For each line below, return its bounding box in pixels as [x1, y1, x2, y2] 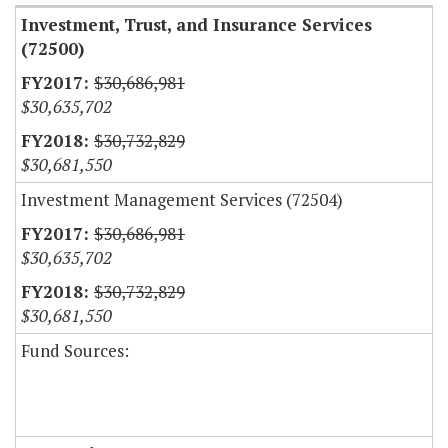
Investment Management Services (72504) [21, 188, 343, 212]
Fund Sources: [21, 339, 129, 363]
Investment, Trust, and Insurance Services [21, 13, 372, 37]
